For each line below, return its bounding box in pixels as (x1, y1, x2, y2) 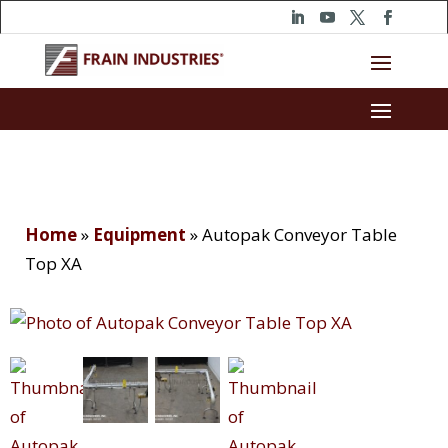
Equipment (93, 223, 186, 247)
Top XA (25, 252, 82, 276)
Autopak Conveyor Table (202, 223, 397, 247)
